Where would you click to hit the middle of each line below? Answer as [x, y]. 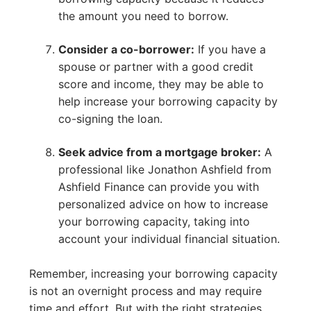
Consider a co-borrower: [126, 49]
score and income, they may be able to [161, 84]
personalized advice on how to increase [163, 204]
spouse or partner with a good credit [155, 66]
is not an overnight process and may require [145, 291]
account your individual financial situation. [169, 238]
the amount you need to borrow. [143, 16]
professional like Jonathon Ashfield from [165, 169]
